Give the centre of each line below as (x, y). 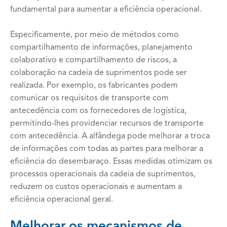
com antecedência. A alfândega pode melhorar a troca (110, 136)
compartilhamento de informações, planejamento (101, 48)
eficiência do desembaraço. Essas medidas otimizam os (111, 162)
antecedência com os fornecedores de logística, (98, 111)
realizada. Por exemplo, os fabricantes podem (94, 86)
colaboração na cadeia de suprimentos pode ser (99, 73)
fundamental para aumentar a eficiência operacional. (106, 10)
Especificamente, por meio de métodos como (94, 35)
